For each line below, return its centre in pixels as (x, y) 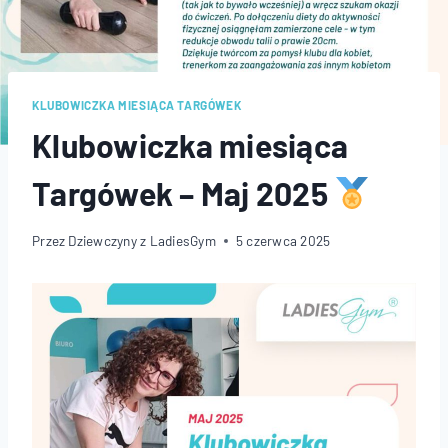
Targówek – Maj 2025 (183, 192)
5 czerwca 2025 (283, 241)
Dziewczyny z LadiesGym (142, 241)
